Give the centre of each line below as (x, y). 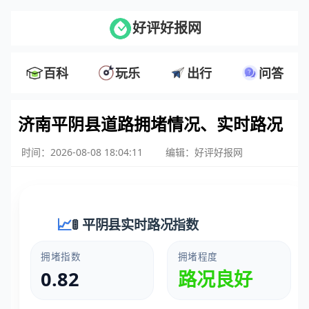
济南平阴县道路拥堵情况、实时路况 (150, 124)
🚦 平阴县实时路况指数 (136, 225)
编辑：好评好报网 (204, 152)
